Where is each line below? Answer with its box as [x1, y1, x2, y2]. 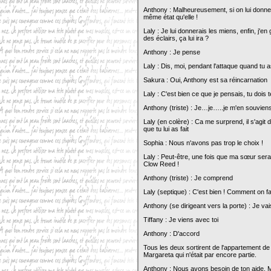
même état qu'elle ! [143, 13, 198, 21]
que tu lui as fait [143, 125, 189, 132]
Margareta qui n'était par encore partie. [143, 251, 256, 258]
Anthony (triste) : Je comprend [143, 174, 233, 181]
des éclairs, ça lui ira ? [143, 34, 209, 42]
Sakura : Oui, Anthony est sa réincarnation [143, 76, 267, 83]
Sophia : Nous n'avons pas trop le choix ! [143, 139, 263, 146]
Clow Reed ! [143, 160, 179, 168]
